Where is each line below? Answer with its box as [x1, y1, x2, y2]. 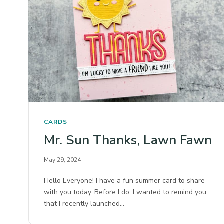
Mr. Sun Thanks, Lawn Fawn [44, 131, 212, 149]
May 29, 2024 [44, 155, 81, 164]
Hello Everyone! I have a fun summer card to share [44, 175, 205, 185]
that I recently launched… [44, 198, 125, 208]
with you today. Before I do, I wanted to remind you [44, 187, 207, 197]
